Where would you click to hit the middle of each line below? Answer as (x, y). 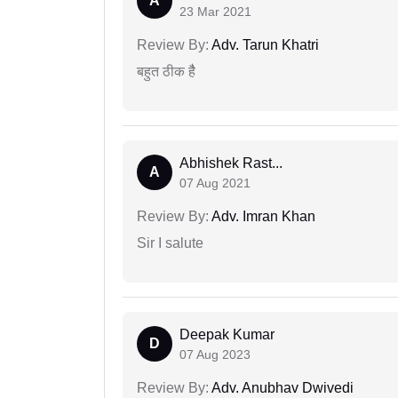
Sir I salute (170, 243)
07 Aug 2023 (215, 355)
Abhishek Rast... (231, 163)
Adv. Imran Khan (262, 217)
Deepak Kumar (227, 335)
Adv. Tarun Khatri (264, 45)
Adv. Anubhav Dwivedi (281, 388)
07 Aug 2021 (215, 183)
